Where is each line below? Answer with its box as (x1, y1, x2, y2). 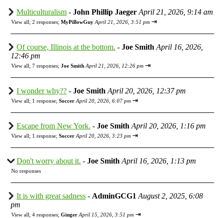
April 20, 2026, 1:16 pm (131, 121, 206, 130)
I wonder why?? (17, 86, 67, 95)
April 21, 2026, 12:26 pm (86, 62, 144, 69)
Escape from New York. (17, 121, 91, 130)
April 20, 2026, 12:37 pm (108, 86, 186, 95)
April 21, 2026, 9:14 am (139, 7, 213, 16)
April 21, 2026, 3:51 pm (95, 18, 150, 25)
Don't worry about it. (17, 156, 81, 165)
